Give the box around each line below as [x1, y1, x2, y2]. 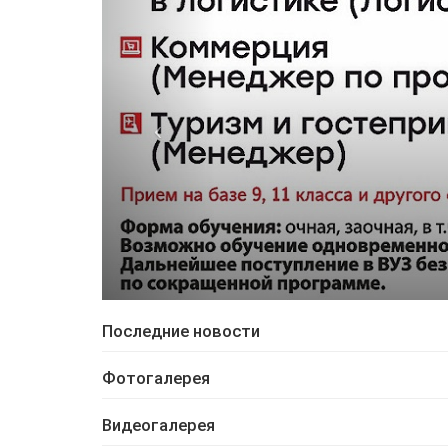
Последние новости [102, 321, 260, 341]
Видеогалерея [102, 415, 215, 435]
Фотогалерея [102, 368, 210, 388]
